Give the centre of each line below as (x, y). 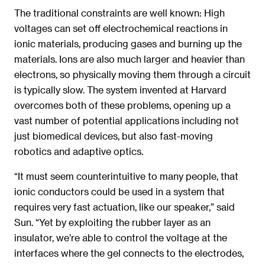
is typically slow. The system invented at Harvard (120, 89)
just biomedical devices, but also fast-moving (114, 135)
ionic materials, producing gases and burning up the (128, 43)
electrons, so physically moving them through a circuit (132, 74)
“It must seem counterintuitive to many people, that (126, 176)
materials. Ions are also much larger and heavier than (130, 59)
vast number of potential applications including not (127, 120)
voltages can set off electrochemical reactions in (121, 28)
